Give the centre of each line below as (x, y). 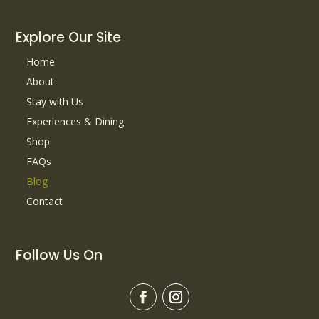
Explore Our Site (69, 38)
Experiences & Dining (75, 122)
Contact (45, 202)
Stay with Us (55, 102)
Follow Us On (59, 256)
